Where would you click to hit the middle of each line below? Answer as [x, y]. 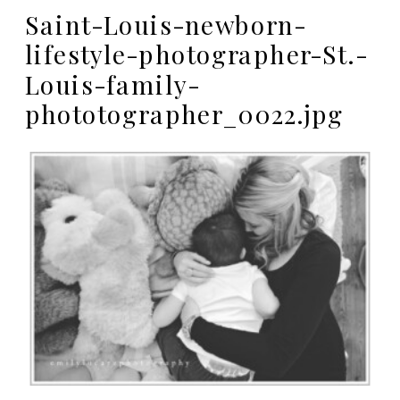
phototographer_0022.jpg [185, 114]
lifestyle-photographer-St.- [196, 54]
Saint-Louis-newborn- [166, 24]
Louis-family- [113, 84]
